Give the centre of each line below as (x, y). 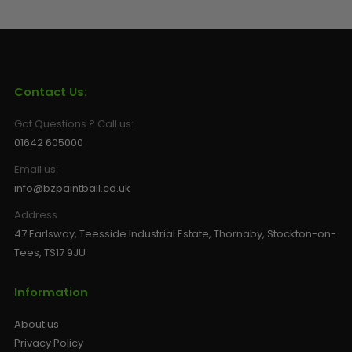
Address (35, 215)
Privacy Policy (48, 343)
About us (36, 324)
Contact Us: (50, 92)
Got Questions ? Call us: (73, 124)
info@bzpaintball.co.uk (72, 189)
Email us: (36, 170)
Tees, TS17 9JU (49, 253)
